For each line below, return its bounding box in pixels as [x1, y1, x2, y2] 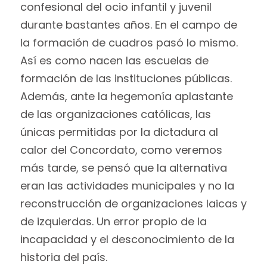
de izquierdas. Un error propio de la [20, 214, 207, 229]
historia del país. [20, 250, 110, 265]
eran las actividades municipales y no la [20, 178, 234, 194]
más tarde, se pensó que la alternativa [20, 160, 227, 176]
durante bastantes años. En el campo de [20, 17, 237, 33]
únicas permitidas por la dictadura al [20, 125, 218, 140]
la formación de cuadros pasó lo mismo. [20, 35, 238, 51]
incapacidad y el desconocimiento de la [20, 232, 234, 247]
